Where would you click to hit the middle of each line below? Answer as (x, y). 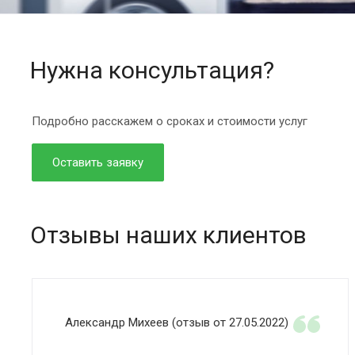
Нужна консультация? (152, 70)
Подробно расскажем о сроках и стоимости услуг (170, 121)
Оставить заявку (98, 162)
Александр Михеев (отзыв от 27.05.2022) (177, 323)
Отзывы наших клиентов (168, 235)
